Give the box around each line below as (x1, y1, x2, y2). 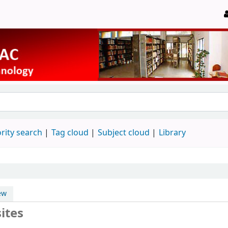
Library (159, 126, 186, 139)
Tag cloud (51, 126, 89, 139)
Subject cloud (98, 126, 150, 139)
